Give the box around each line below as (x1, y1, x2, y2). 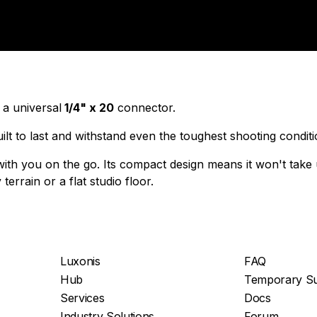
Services (59, 291, 105, 305)
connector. (114, 100, 175, 115)
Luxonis (59, 254, 100, 268)
